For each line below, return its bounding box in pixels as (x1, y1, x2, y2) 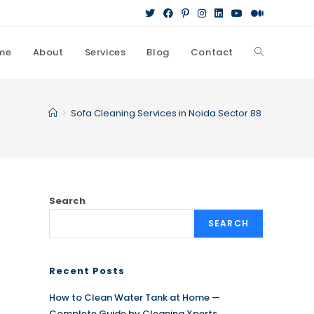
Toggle (254, 46, 288, 60)
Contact (190, 46, 233, 59)
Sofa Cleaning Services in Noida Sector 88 (71, 107, 264, 120)
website (254, 97, 292, 111)
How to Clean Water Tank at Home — (49, 291, 220, 304)
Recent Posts (49, 264, 125, 278)
